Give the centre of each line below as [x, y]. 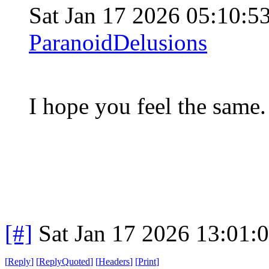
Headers [114, 261]
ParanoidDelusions [118, 42]
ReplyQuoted [65, 261]
